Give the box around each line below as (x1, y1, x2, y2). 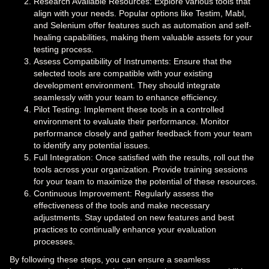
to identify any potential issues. (34, 141, 150, 151)
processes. (34, 237, 75, 247)
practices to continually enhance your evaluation (34, 225, 216, 235)
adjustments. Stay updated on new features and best (34, 213, 234, 223)
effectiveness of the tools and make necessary (34, 201, 210, 211)
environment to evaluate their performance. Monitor (34, 116, 229, 127)
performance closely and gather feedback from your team (34, 128, 252, 139)
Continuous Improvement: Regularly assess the (34, 189, 214, 199)
